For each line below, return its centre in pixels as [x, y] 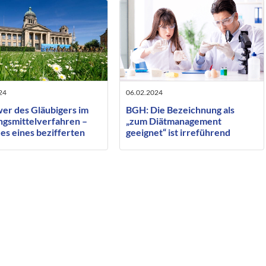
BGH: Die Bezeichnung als [180, 110]
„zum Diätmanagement [173, 121]
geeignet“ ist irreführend [178, 132]
